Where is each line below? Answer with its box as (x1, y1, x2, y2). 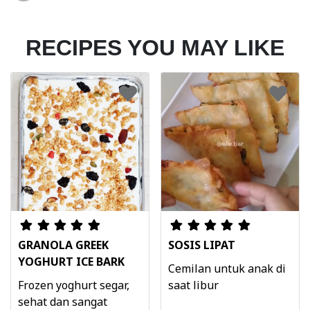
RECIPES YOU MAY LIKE (26, 35, 284, 60)
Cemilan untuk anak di (168, 261, 286, 277)
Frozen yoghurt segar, (18, 277, 129, 293)
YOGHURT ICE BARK (18, 254, 125, 270)
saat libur (168, 277, 219, 293)
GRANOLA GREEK (18, 237, 109, 253)
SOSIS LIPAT (168, 237, 235, 253)
